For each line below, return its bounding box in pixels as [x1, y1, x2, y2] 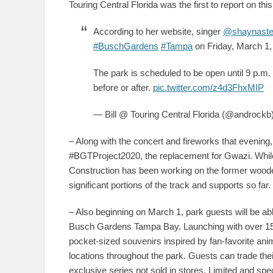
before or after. [93, 82, 153, 93]
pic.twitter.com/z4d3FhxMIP [153, 82, 264, 93]
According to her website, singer [93, 26, 223, 37]
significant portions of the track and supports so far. [69, 180, 271, 190]
